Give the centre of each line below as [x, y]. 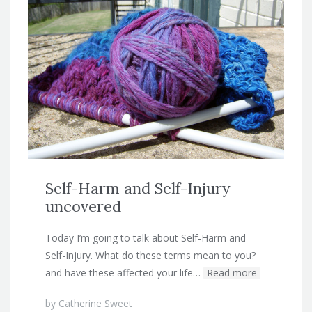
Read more [232, 272]
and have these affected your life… [123, 272]
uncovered [83, 206]
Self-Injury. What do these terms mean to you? [150, 255]
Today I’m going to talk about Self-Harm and [146, 237]
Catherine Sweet [95, 303]
